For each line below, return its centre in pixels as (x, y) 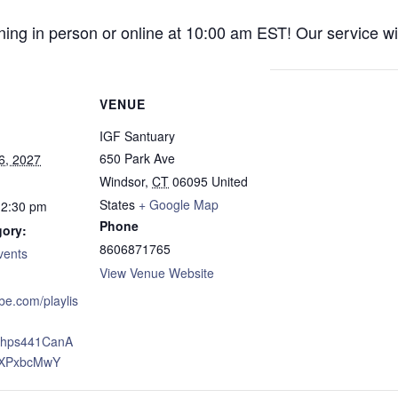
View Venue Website (157, 273)
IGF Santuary (137, 136)
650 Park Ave (137, 158)
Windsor (122, 181)
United (230, 181)
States (117, 204)
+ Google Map (179, 204)
